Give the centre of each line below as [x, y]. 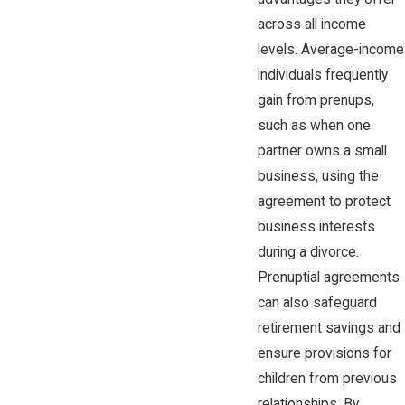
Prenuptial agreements [328, 278]
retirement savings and [329, 329]
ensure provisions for [324, 354]
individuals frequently [322, 75]
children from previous [327, 379]
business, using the [318, 177]
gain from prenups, [316, 101]
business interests [316, 227]
